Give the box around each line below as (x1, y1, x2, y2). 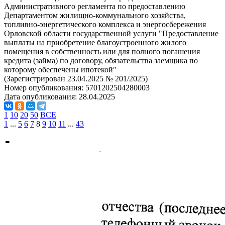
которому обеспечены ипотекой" (4, 65, 117, 74)
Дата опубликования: (4, 92, 79, 101)
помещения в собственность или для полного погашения (4, 47, 200, 56)
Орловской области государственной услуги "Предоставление (4, 29, 218, 38)
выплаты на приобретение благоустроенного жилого (4, 38, 186, 47)
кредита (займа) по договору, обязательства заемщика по (4, 56, 198, 65)
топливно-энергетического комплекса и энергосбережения (4, 20, 206, 29)
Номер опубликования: (4, 83, 85, 92)
